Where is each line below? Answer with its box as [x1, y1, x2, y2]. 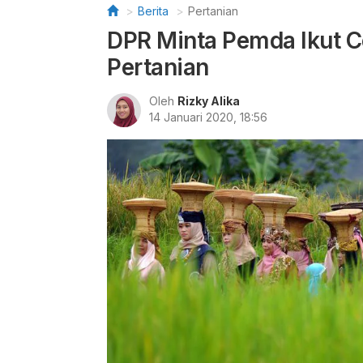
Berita [138, 4, 169, 18]
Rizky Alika [177, 94, 240, 108]
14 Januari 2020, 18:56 [149, 110, 267, 124]
